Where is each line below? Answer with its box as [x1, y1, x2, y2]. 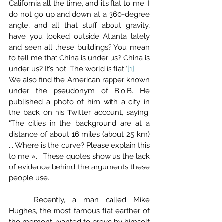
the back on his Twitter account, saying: [9, 108, 150, 117]
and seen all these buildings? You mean [9, 43, 150, 52]
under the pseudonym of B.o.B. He [9, 86, 150, 95]
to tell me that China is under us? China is [9, 54, 150, 62]
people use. [9, 173, 49, 182]
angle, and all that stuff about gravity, [9, 21, 150, 30]
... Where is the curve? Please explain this [9, 141, 150, 150]
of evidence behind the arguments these [9, 163, 150, 171]
